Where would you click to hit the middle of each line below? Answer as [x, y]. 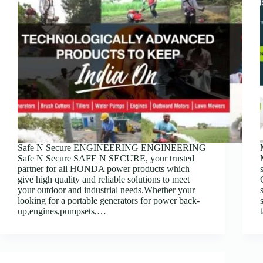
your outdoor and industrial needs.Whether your [106, 190]
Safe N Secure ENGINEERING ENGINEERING [112, 147]
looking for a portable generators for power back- [109, 200]
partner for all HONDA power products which [104, 168]
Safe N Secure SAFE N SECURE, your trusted [106, 158]
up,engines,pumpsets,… [62, 211]
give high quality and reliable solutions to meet [104, 179]
